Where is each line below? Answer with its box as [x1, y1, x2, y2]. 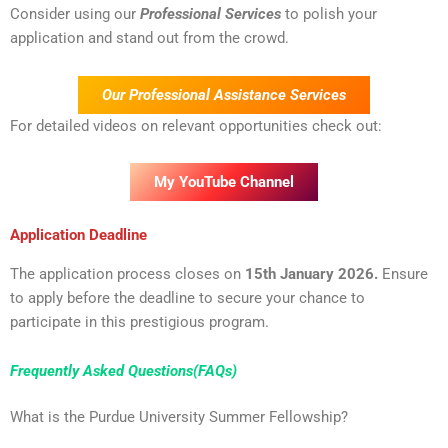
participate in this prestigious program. [10, 312, 269, 331]
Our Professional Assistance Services [102, 85, 346, 104]
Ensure [378, 264, 428, 283]
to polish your [281, 5, 377, 24]
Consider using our [10, 5, 140, 24]
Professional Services [140, 5, 281, 24]
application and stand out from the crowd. [10, 29, 289, 48]
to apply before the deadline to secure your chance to [10, 288, 365, 307]
